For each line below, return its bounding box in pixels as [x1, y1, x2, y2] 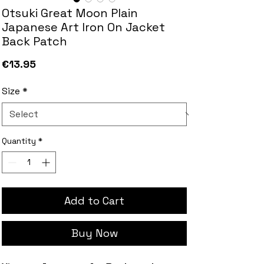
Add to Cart [64, 194, 124, 208]
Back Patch [2, 34, 67, 49]
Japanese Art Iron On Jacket [2, 19, 165, 35]
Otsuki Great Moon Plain [2, 5, 138, 21]
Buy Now [71, 226, 118, 240]
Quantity [2, 136, 36, 147]
